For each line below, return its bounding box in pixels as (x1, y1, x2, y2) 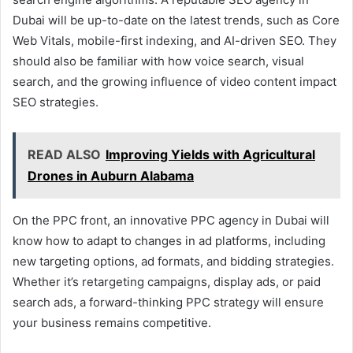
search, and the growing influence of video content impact (13, 73, 336, 89)
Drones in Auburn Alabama (28, 167, 194, 184)
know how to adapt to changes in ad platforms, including (13, 232, 325, 248)
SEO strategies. (13, 94, 98, 110)
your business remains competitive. (13, 314, 211, 330)
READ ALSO (28, 146, 101, 162)
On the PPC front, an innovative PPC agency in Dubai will (13, 212, 329, 228)
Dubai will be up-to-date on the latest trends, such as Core (13, 12, 340, 28)
